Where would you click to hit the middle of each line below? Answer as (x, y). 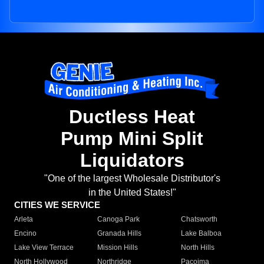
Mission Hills (118, 248)
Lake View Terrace (44, 248)
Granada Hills (120, 234)
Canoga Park (119, 220)
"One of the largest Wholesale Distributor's (132, 179)
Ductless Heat (132, 117)
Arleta (24, 220)
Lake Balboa (201, 234)
